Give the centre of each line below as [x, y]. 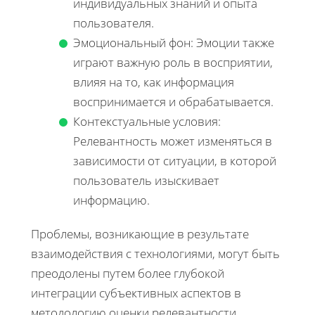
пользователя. [114, 22]
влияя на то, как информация [154, 82]
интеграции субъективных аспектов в [136, 292]
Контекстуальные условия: [147, 121]
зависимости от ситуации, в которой [175, 160]
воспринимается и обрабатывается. [173, 101]
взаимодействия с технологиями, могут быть [155, 253]
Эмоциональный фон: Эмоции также [174, 42]
